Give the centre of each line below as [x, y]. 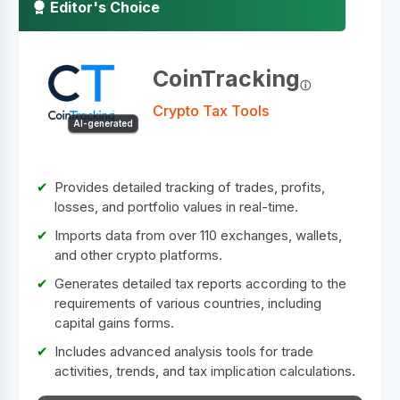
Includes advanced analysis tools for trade [184, 351]
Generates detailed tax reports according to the [200, 283]
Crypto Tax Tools [211, 111]
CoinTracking [226, 79]
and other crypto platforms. [138, 255]
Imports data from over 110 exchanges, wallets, [198, 235]
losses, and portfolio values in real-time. [176, 207]
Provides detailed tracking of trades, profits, [190, 187]
